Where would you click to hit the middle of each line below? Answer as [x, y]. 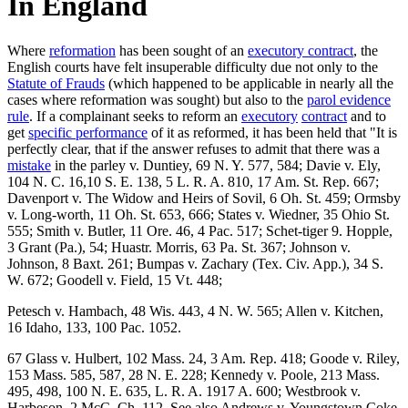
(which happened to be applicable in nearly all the [249, 83]
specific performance [88, 132]
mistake [29, 165]
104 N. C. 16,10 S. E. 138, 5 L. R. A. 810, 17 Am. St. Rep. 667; [193, 181]
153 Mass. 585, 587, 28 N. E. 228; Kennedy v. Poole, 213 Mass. [194, 374]
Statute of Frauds [56, 83]
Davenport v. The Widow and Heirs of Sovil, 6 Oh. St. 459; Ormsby [204, 198]
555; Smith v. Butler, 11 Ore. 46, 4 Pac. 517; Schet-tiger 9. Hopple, [200, 230]
